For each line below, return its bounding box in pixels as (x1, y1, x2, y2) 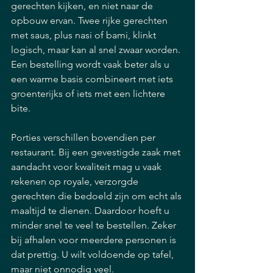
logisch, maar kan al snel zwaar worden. (11, 44, 183, 55)
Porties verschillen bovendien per (11, 132, 158, 143)
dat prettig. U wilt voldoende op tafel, (11, 249, 176, 260)
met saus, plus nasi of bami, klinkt (11, 29, 158, 41)
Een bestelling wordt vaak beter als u (11, 58, 172, 70)
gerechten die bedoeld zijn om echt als (11, 190, 184, 202)
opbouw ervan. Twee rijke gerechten (11, 15, 170, 26)
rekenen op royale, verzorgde (11, 175, 141, 187)
